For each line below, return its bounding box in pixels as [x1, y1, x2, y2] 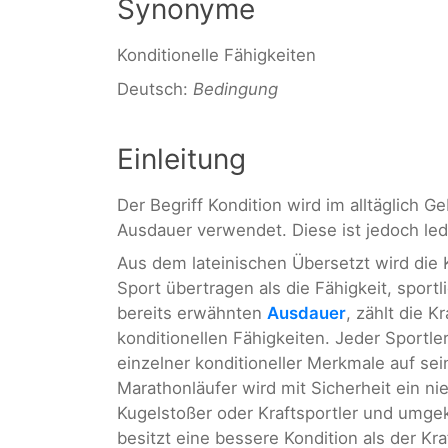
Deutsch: [117, 78, 193, 99]
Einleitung [117, 141, 246, 176]
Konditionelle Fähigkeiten [117, 45, 316, 66]
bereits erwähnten [117, 303, 267, 324]
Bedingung [193, 78, 278, 99]
